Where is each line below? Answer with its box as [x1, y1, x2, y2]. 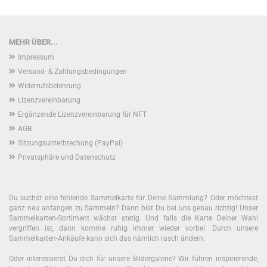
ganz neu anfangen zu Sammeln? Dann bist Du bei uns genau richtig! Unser [9, 204, 258, 212]
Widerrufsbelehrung [18, 82, 81, 90]
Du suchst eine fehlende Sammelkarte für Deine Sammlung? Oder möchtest [9, 194, 258, 202]
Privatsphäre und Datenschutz [18, 153, 116, 162]
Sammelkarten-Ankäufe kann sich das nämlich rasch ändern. [9, 234, 205, 243]
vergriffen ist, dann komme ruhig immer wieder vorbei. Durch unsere [9, 224, 258, 232]
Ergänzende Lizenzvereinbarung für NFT [18, 110, 147, 119]
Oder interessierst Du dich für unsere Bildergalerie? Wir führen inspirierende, [9, 254, 258, 263]
